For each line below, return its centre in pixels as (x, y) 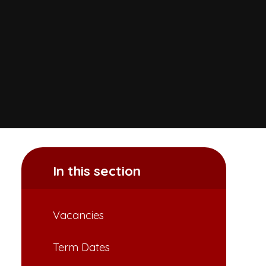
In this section (96, 170)
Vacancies (78, 216)
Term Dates (81, 247)
